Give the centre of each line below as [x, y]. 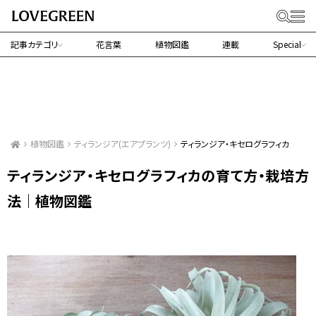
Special [287, 44]
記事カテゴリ [34, 44]
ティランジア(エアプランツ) [122, 144]
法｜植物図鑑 [49, 201]
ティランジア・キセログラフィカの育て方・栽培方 [158, 176]
